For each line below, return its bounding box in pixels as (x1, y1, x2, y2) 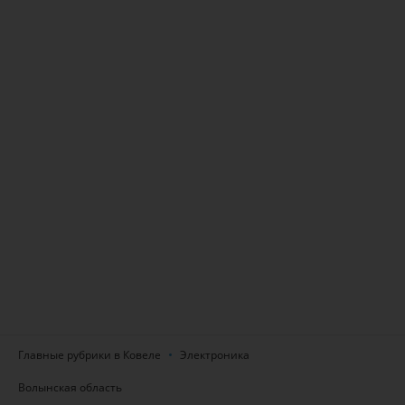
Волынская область (18, 379, 122, 395)
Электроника (180, 346, 250, 363)
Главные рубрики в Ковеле (18, 346, 161, 363)
